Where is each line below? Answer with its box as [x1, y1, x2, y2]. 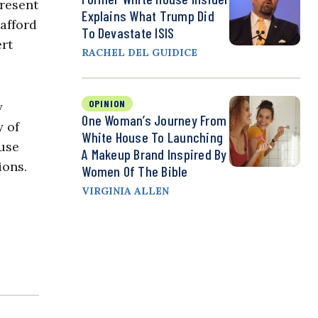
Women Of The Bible [82, 163, 188, 180]
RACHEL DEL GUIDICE [82, 46, 198, 60]
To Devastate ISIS [82, 24, 175, 42]
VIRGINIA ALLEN [82, 185, 170, 198]
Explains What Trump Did [82, 7, 214, 25]
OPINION [89, 97, 126, 110]
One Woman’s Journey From [82, 111, 227, 129]
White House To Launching [82, 128, 224, 146]
